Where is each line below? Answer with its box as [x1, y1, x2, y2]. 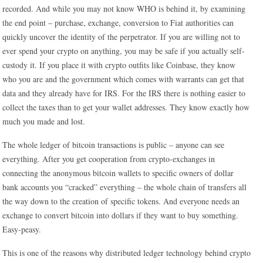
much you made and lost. [2, 116, 86, 127]
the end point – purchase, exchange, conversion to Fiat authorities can [2, 17, 234, 28]
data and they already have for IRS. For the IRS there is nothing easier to [2, 87, 246, 99]
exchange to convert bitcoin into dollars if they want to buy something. [2, 210, 239, 221]
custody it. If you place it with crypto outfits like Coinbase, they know [2, 59, 236, 70]
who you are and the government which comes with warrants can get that [2, 73, 245, 85]
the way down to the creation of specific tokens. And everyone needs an [2, 195, 240, 207]
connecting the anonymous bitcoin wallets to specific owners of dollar [2, 167, 234, 178]
